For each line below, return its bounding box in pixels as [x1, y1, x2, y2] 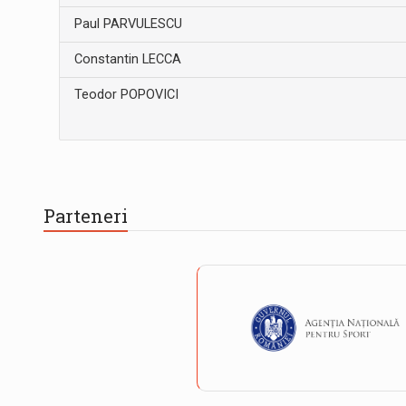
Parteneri [43, 204, 128, 228]
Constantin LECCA [73, 51, 181, 67]
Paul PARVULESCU [73, 15, 182, 32]
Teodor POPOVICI [73, 86, 179, 102]
